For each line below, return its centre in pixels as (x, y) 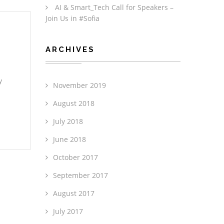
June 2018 (69, 139)
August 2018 (74, 103)
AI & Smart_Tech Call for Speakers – (114, 7)
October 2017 (75, 157)
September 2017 (80, 175)
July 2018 (68, 121)
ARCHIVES (70, 49)
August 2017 (74, 193)
